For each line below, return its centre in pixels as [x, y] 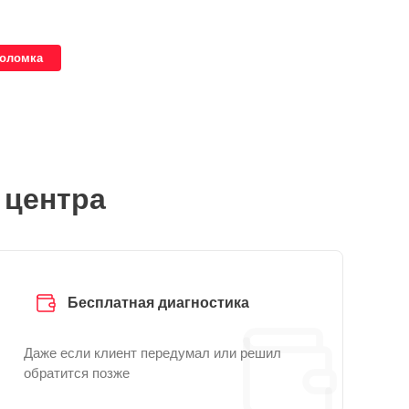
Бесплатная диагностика [158, 303]
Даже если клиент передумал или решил [152, 353]
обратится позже [77, 373]
